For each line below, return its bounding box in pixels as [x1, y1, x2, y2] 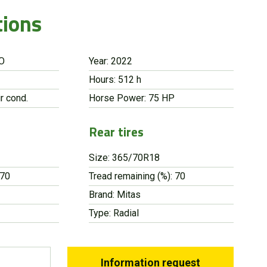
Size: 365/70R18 [88, 151, 160, 163]
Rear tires [88, 122, 144, 141]
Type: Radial [88, 207, 139, 219]
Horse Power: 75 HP [88, 92, 175, 104]
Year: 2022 [88, 55, 132, 67]
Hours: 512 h [88, 73, 141, 85]
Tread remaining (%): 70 [88, 170, 185, 182]
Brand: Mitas [88, 188, 141, 200]
